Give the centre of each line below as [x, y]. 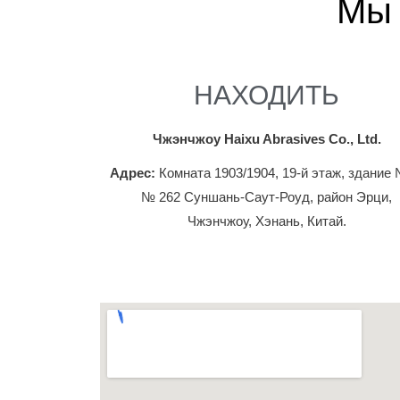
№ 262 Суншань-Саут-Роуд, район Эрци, [267, 197]
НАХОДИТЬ [267, 95]
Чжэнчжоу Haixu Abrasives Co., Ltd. [267, 139]
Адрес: [133, 173]
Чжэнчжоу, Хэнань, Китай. [267, 221]
